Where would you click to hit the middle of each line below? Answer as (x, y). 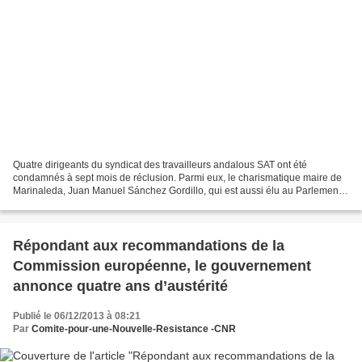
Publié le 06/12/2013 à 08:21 (77, 316)
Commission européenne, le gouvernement (162, 265)
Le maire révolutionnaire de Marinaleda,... (105, 203)
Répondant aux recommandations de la (149, 245)
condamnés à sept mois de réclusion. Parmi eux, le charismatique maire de (177, 177)
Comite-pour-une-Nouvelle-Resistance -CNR (134, 328)
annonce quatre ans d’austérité (120, 286)
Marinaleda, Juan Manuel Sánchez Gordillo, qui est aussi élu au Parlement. (178, 190)
